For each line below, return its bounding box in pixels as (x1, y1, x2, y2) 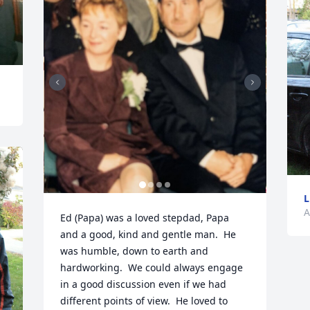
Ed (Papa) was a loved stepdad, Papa (60, 211, 230, 224)
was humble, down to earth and (60, 244, 209, 257)
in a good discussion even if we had (60, 277, 227, 291)
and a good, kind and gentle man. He (60, 228, 237, 241)
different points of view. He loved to (60, 294, 228, 307)
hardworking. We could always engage (60, 261, 244, 274)
